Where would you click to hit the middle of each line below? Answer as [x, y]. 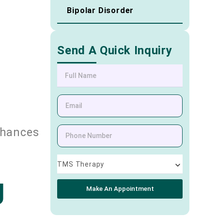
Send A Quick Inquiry [115, 51]
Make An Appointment [120, 189]
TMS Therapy [81, 164]
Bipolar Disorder [101, 11]
